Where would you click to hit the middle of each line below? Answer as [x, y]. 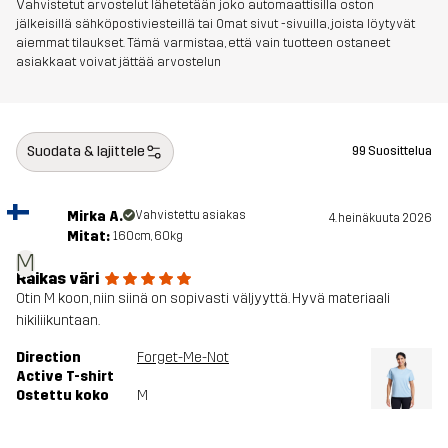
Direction [48, 357]
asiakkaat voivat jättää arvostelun [118, 61]
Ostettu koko [62, 395]
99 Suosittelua [392, 151]
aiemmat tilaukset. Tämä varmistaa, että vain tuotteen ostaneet [203, 42]
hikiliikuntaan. [58, 320]
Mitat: [88, 236]
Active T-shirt [65, 376]
